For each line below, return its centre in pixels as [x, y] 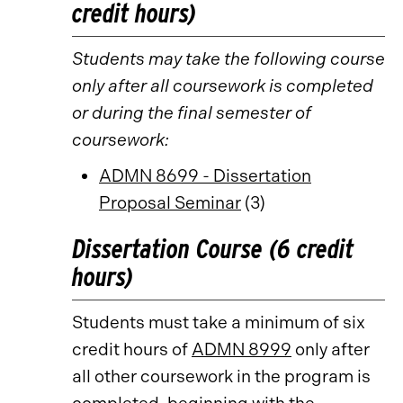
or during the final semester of [192, 113]
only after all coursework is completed [223, 86]
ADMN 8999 [242, 349]
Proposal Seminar [170, 203]
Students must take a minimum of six [219, 322]
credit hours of [132, 349]
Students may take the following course [228, 59]
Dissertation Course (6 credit [213, 249]
